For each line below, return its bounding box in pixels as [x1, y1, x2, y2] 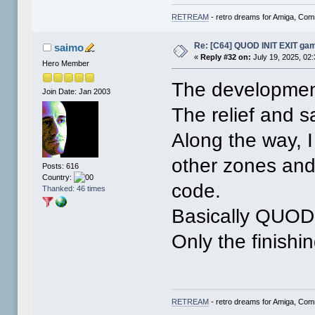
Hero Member [42, 59, 90, 68]
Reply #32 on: [200, 53, 252, 62]
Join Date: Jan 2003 [42, 87, 111, 96]
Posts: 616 [42, 161, 79, 170]
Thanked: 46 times [42, 184, 106, 193]
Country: [42, 172, 75, 181]
